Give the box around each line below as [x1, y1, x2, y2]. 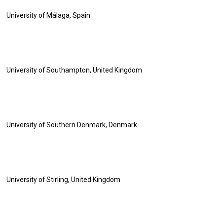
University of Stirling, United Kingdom [6, 176, 121, 184]
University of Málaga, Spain [6, 11, 91, 19]
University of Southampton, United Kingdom [6, 66, 143, 74]
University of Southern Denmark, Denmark [6, 121, 138, 129]
